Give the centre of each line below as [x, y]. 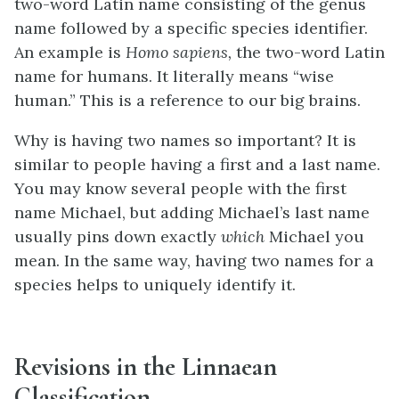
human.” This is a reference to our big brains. [187, 101]
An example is [70, 53]
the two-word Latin [308, 53]
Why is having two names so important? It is [185, 141]
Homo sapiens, [179, 53]
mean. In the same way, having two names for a [194, 261]
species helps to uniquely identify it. [155, 285]
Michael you [317, 237]
